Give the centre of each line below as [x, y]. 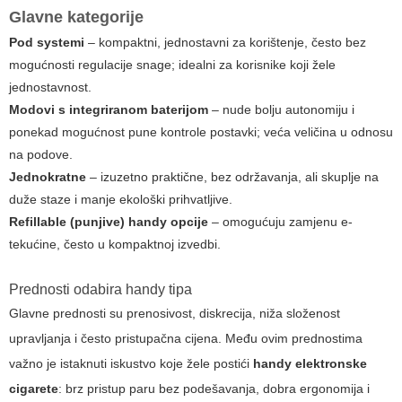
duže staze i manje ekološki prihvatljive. [121, 200]
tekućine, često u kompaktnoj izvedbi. [115, 245]
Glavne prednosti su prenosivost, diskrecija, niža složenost [175, 314]
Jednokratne [48, 177]
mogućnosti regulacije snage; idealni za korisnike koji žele [172, 65]
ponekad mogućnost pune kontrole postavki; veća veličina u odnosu [201, 132]
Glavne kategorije [76, 17]
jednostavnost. [50, 87]
